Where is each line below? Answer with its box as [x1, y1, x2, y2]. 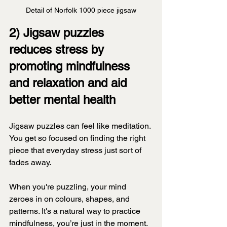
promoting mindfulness [9, 59, 133, 73]
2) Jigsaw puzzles [9, 26, 107, 40]
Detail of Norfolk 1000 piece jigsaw [26, 6, 136, 15]
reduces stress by [9, 43, 107, 57]
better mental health [9, 93, 116, 107]
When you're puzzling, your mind [9, 182, 128, 192]
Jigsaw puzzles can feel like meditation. [9, 121, 153, 131]
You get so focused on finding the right [9, 133, 147, 143]
